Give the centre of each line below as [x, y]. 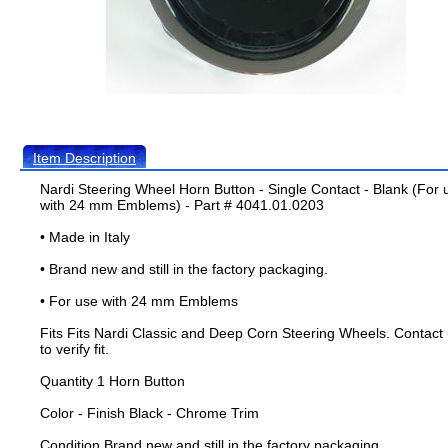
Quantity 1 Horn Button [112, 381]
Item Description [84, 158]
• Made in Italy [85, 237]
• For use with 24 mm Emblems [139, 301]
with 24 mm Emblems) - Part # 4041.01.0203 [182, 205]
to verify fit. [74, 349]
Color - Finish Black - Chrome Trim [149, 413]
